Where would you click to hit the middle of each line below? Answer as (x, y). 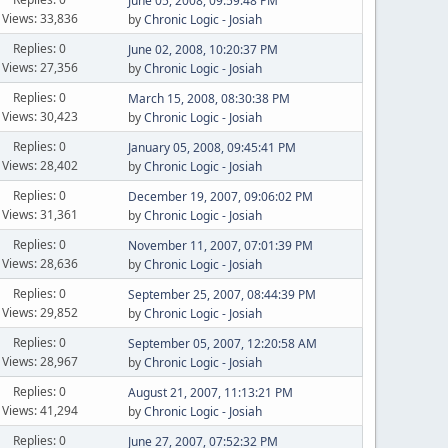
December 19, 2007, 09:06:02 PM (220, 196)
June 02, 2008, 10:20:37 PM (202, 49)
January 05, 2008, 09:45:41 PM (211, 147)
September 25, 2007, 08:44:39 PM (221, 294)
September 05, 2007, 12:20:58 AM (222, 343)
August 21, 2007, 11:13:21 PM (210, 392)
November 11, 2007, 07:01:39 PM (220, 245)
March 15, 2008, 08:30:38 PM (208, 98)
